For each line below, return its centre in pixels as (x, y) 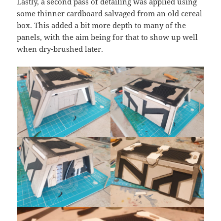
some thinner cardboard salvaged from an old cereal (110, 14)
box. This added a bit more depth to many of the (102, 25)
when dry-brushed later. (60, 49)
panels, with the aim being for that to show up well (108, 37)
